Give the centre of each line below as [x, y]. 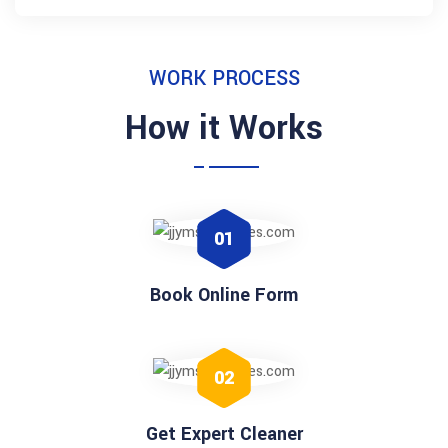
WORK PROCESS [224, 78]
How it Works [224, 128]
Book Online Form [224, 295]
